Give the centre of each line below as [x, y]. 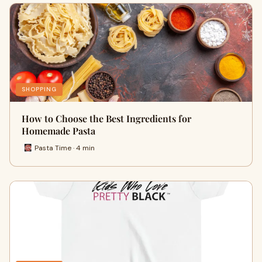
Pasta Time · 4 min [65, 148]
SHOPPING [39, 89]
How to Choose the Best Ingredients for [106, 118]
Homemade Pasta [58, 131]
